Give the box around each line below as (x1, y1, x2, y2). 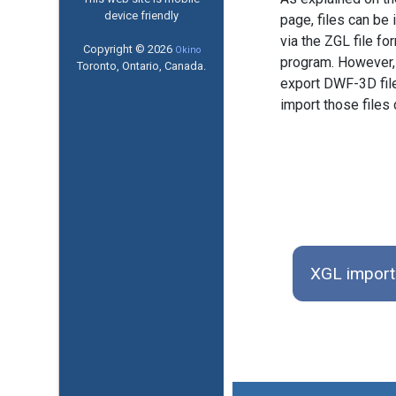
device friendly (104, 9, 179, 22)
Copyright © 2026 (82, 42, 175, 56)
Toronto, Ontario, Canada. (77, 59, 207, 72)
